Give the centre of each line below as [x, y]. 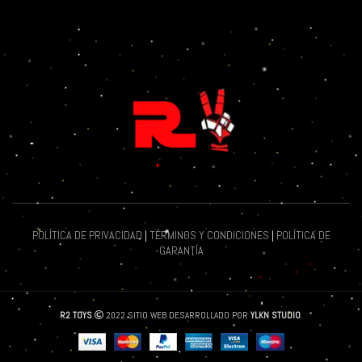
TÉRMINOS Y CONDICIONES [209, 236]
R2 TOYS [76, 316]
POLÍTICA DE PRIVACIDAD [87, 236]
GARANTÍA [181, 251]
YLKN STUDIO [276, 316]
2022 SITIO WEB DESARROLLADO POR [177, 316]
